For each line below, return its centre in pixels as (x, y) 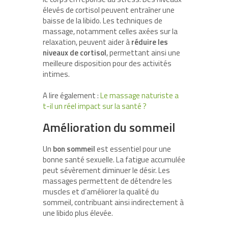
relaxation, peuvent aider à (87, 42)
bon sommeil (74, 149)
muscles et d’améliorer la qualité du (101, 192)
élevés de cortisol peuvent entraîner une (109, 10)
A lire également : (72, 96)
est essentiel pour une (133, 149)
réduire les (150, 42)
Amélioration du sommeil (109, 127)
